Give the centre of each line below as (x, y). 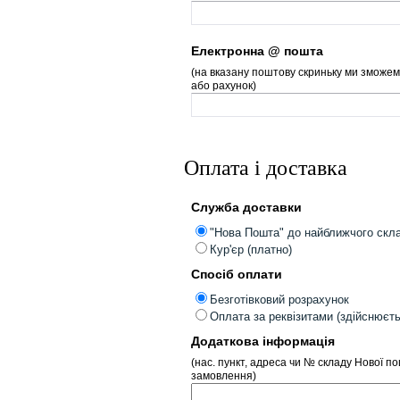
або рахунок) (223, 86)
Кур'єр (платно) (250, 250)
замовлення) (223, 376)
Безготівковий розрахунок (279, 300)
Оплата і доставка (266, 168)
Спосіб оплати (236, 275)
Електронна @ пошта (257, 51)
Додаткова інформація (262, 342)
